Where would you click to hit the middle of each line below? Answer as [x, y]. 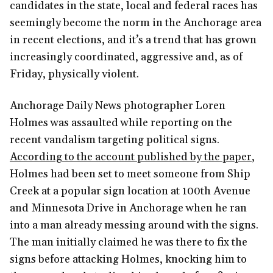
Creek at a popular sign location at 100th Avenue [130, 191]
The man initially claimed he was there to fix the [129, 243]
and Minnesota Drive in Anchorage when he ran [128, 208]
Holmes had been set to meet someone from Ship [130, 174]
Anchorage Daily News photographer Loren [118, 106]
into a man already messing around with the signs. [134, 225]
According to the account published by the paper [131, 157]
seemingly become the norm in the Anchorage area [136, 23]
